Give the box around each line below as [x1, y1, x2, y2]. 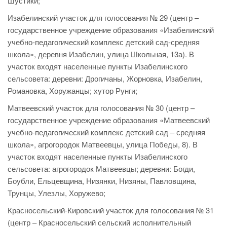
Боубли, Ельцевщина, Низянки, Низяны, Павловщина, [8, 175, 197, 186]
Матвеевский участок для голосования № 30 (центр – [8, 102, 195, 113]
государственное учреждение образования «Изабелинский [8, 24, 214, 35]
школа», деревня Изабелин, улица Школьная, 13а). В [8, 49, 194, 60]
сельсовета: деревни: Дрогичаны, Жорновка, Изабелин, [8, 73, 202, 84]
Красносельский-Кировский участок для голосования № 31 [8, 205, 214, 216]
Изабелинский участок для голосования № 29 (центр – [8, 12, 199, 23]
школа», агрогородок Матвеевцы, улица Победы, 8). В [8, 139, 198, 150]
